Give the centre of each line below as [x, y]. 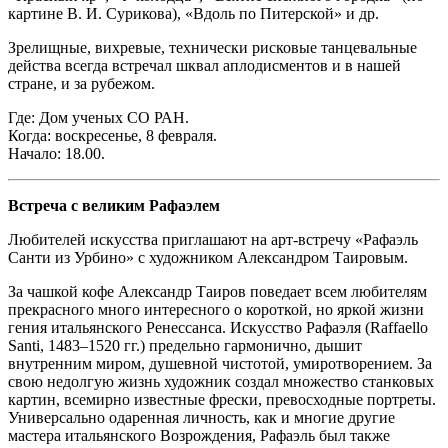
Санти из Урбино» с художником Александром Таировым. [208, 257]
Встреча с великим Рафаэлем [114, 205]
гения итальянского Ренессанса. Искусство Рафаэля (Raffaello [218, 327]
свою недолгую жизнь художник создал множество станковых [221, 381]
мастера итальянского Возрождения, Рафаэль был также [199, 435]
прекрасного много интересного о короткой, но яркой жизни [216, 309]
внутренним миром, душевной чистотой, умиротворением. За [220, 363]
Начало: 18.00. [56, 153]
